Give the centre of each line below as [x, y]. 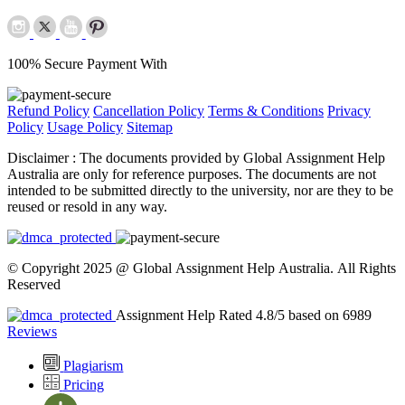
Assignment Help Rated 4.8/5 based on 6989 [244, 315]
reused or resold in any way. [87, 206]
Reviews [32, 331]
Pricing [83, 385]
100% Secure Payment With [87, 63]
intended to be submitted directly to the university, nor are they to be [200, 190]
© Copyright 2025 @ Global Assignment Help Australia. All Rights [202, 268]
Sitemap [150, 127]
